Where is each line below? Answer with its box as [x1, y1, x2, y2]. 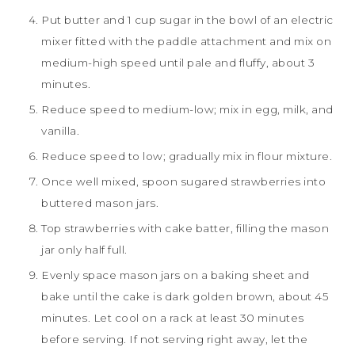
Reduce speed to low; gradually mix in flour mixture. [41, 149, 332, 162]
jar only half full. [41, 242, 128, 256]
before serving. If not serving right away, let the [41, 332, 307, 345]
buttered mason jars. [41, 196, 158, 209]
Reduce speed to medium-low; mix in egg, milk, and [41, 102, 334, 116]
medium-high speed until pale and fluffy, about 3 [41, 55, 315, 69]
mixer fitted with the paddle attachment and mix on [41, 34, 331, 48]
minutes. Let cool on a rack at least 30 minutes [41, 311, 304, 324]
